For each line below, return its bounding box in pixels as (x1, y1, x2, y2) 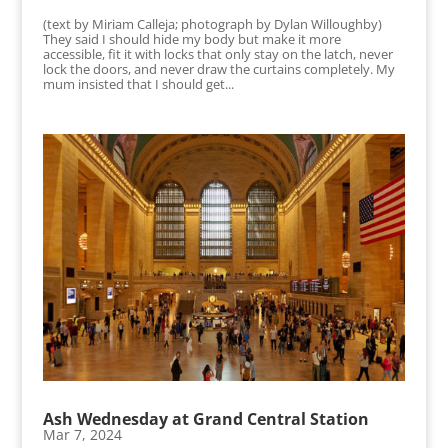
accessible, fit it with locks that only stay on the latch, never (42, 45, 393, 64)
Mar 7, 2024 (42, 424, 122, 444)
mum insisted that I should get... (42, 75, 234, 94)
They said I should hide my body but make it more (42, 30, 341, 49)
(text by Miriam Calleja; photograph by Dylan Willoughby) (42, 15, 382, 34)
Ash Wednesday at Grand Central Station (42, 407, 369, 430)
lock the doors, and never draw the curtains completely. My (42, 60, 395, 79)
